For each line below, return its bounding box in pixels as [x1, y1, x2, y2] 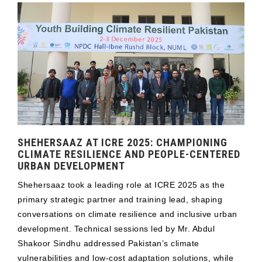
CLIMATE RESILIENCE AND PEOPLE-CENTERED [18, 148, 240, 161]
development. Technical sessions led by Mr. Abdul [18, 224, 215, 234]
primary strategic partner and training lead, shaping [18, 195, 222, 205]
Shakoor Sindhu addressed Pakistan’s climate [18, 239, 199, 249]
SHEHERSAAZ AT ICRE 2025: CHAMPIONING [18, 136, 227, 149]
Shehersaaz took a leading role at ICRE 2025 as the [18, 180, 225, 190]
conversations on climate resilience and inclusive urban [18, 209, 237, 219]
